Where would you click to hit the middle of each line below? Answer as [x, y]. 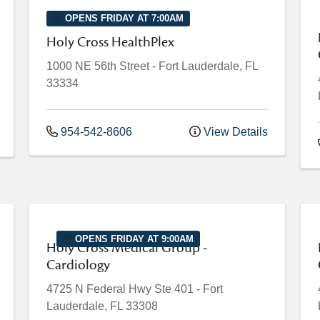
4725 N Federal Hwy [99, 289]
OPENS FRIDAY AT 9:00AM [133, 239]
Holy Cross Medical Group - [127, 248]
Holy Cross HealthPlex [110, 42]
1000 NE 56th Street [98, 66]
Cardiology [78, 265]
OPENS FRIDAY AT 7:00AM [122, 19]
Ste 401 [174, 289]
